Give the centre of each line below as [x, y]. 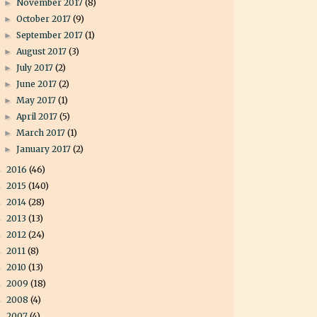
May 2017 [38, 100]
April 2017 [38, 117]
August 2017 [43, 52]
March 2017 [42, 133]
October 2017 [45, 19]
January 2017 [45, 149]
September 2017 [51, 35]
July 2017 [36, 68]
